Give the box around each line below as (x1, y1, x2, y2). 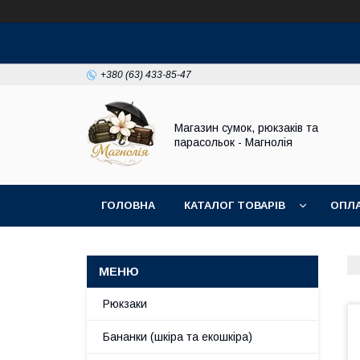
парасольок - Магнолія (174, 136, 292, 149)
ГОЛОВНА (101, 199, 155, 211)
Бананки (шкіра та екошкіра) (103, 330, 252, 343)
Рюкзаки (103, 297, 147, 310)
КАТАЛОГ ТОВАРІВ (184, 199, 285, 211)
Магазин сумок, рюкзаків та (174, 121, 318, 134)
